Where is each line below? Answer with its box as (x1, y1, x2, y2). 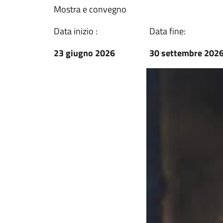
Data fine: (149, 24, 186, 38)
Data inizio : (54, 24, 98, 38)
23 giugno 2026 (54, 46, 115, 60)
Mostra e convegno (54, 2, 126, 16)
